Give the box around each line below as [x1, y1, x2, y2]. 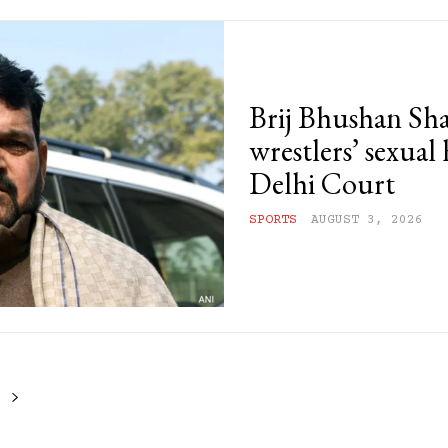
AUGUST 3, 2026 [311, 212, 423, 227]
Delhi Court [249, 163, 395, 203]
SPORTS [249, 212, 297, 227]
